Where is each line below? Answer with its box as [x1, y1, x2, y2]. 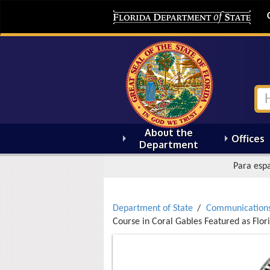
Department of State [113, 204, 193, 213]
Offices [231, 133, 265, 145]
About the [145, 127, 193, 139]
